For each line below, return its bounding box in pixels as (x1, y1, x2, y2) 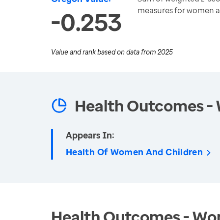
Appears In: (66, 129, 114, 141)
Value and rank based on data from (51, 47, 158, 56)
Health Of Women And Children (66, 146, 203, 158)
